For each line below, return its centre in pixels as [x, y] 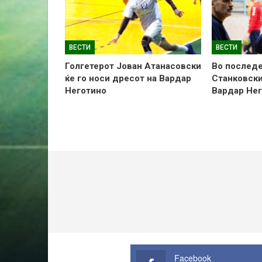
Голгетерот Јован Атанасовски [133, 66]
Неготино [86, 91]
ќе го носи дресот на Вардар [128, 79]
